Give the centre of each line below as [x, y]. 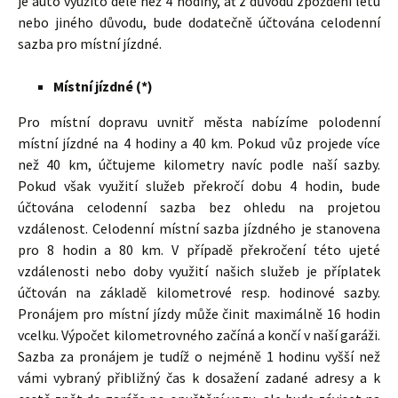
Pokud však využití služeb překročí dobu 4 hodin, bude [199, 186]
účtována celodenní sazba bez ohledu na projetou [199, 207]
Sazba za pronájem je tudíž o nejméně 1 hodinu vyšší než [199, 356]
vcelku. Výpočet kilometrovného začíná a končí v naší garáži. [199, 335]
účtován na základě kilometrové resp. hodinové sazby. [199, 292]
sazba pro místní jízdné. [90, 44]
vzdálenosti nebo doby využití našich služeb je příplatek [199, 271]
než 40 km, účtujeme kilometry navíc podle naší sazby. [199, 164]
